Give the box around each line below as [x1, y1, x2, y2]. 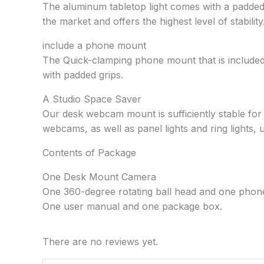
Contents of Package [42, 146, 136, 159]
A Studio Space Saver [42, 93, 141, 105]
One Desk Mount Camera [42, 170, 156, 183]
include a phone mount [42, 39, 146, 51]
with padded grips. [42, 68, 123, 81]
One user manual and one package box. [42, 200, 222, 212]
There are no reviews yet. [42, 236, 158, 247]
